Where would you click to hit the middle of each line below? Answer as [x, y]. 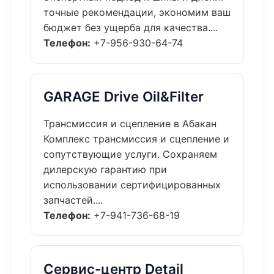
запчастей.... [73, 200]
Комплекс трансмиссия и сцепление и [136, 139]
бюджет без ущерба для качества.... [131, 28]
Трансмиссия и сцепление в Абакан [130, 124]
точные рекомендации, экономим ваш [137, 12]
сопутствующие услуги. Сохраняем [130, 154]
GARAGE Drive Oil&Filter [124, 96]
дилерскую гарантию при [105, 169]
